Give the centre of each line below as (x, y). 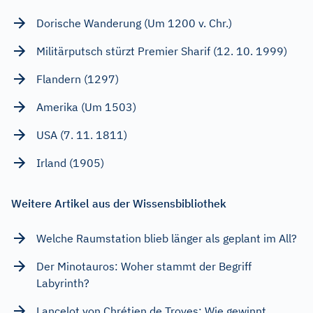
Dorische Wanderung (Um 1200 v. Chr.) (134, 23)
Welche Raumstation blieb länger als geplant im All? (167, 238)
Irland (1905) (70, 162)
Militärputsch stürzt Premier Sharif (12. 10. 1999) (162, 51)
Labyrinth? (63, 283)
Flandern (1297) (78, 79)
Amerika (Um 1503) (86, 107)
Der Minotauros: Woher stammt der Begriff (144, 266)
